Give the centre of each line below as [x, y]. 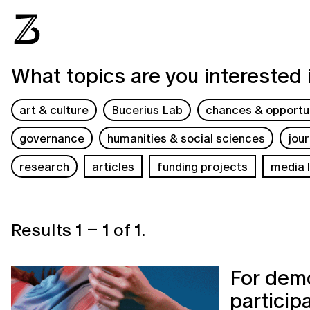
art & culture [54, 110]
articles [113, 166]
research [45, 166]
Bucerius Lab [147, 110]
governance [52, 138]
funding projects [202, 166]
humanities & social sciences [186, 138]
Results [43, 229]
